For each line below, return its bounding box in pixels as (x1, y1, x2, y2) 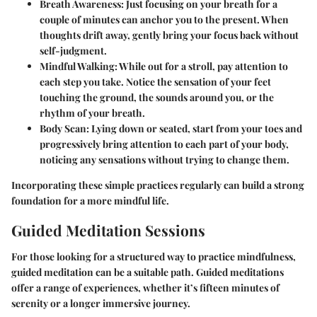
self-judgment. (40, 43, 107, 57)
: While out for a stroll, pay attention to (115, 59, 288, 73)
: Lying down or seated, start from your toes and (86, 121, 302, 135)
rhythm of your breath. (40, 105, 145, 120)
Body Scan (40, 121, 86, 135)
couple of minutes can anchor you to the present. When (40, 12, 289, 26)
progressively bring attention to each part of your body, (40, 137, 289, 151)
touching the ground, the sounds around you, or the (40, 90, 274, 104)
